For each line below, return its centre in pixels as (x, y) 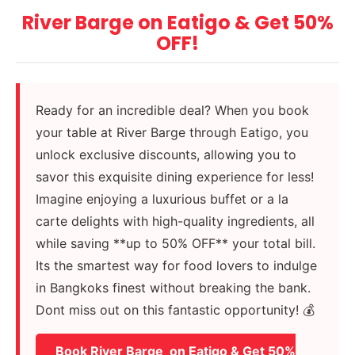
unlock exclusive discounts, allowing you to (166, 155)
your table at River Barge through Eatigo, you (172, 133)
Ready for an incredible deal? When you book (173, 111)
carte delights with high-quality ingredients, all (176, 221)
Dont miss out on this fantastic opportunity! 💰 (176, 310)
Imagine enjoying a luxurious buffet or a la (162, 199)
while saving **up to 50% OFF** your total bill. (176, 244)
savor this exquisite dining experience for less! (175, 177)
